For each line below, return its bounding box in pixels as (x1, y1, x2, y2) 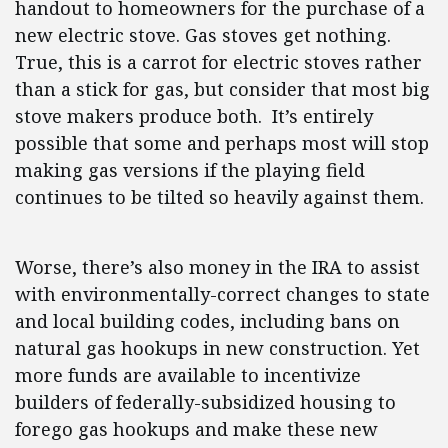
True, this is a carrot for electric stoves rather (15, 50, 422, 75)
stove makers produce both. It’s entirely (15, 104, 373, 129)
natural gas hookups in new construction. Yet (15, 336, 420, 361)
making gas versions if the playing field (15, 158, 365, 183)
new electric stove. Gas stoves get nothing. (15, 23, 391, 48)
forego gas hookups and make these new (15, 417, 378, 442)
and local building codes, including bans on (15, 309, 400, 334)
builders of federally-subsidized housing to (15, 390, 396, 415)
